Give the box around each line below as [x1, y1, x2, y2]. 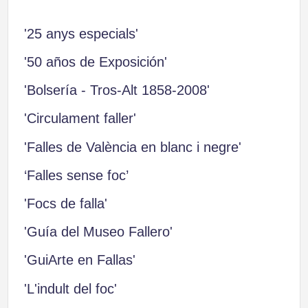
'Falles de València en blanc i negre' [23, 139, 241, 155]
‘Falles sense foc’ [23, 167, 129, 183]
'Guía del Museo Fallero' [23, 224, 173, 240]
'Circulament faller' [23, 111, 136, 126]
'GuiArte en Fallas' [23, 252, 135, 268]
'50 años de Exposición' [23, 54, 167, 69]
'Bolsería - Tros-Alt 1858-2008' [23, 82, 210, 98]
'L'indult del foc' [23, 280, 117, 296]
